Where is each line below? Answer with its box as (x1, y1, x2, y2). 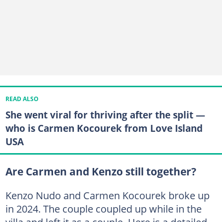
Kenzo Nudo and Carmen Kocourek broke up (5, 188, 210, 203)
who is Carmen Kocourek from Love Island (5, 121, 203, 135)
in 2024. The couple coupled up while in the (5, 202, 202, 216)
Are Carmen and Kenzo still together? (5, 165, 196, 179)
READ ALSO (5, 95, 39, 103)
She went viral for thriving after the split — (5, 108, 205, 122)
